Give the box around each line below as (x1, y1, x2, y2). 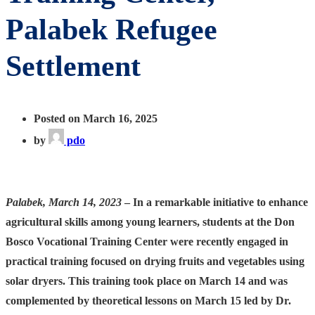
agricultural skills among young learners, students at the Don (6, 215, 295, 228)
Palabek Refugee (6, 13, 217, 46)
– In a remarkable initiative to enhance (122, 195, 308, 208)
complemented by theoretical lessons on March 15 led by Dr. (6, 294, 291, 307)
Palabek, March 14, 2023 (6, 195, 122, 208)
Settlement (6, 49, 141, 82)
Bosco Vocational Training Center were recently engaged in (6, 235, 288, 247)
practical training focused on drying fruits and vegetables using (6, 255, 304, 267)
